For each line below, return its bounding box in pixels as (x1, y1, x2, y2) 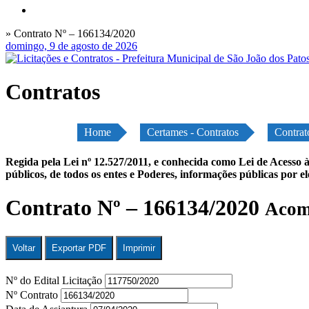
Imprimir (123, 242, 155, 253)
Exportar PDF (52, 242, 106, 253)
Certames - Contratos (147, 126, 239, 138)
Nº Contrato (6, 288, 61, 301)
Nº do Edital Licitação (6, 274, 105, 286)
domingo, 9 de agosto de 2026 (6, 40, 137, 52)
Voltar (12, 242, 35, 253)
